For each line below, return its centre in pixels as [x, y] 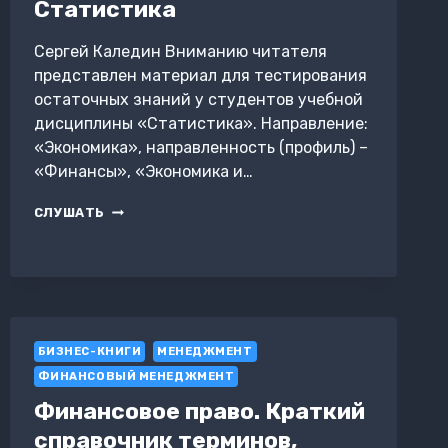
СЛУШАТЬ [69, 213]
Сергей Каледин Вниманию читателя [180, 52]
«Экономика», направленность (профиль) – [200, 148]
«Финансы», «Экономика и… [143, 172]
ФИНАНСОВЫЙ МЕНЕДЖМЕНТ [136, 377]
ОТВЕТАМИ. [148, 248]
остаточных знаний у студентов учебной [198, 100]
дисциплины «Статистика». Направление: [200, 124]
